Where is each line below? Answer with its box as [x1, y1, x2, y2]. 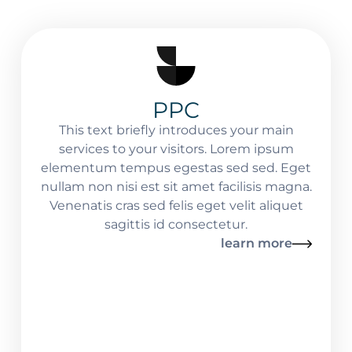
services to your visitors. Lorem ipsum [58, 141, 294, 157]
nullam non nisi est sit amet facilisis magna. [40, 179, 312, 195]
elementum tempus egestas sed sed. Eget [41, 160, 311, 176]
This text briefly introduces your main [58, 123, 294, 138]
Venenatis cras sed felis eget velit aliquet [49, 198, 303, 214]
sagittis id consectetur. [104, 217, 247, 233]
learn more [221, 236, 293, 251]
